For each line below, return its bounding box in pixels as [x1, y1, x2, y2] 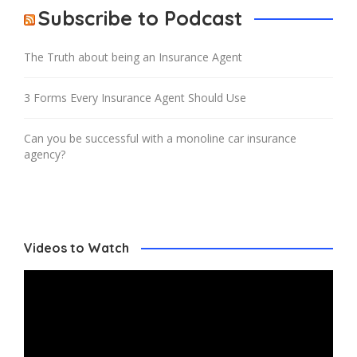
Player [23, 284, 55, 300]
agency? [24, 146, 65, 162]
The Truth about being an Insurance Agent [24, 49, 242, 65]
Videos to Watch [24, 239, 129, 256]
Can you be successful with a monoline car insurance [24, 130, 296, 146]
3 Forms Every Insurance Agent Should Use [24, 89, 246, 105]
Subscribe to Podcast [38, 5, 242, 30]
